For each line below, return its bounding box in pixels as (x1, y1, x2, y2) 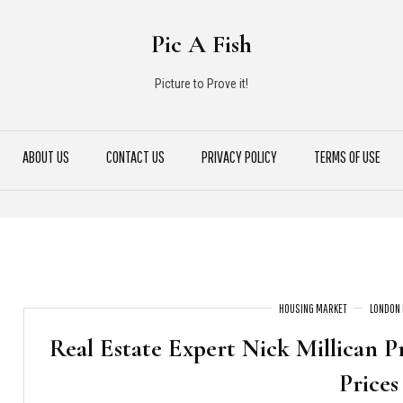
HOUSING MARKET (278, 301, 346, 316)
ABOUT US (22, 148, 69, 166)
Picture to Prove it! (155, 76, 248, 91)
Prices (339, 368, 399, 399)
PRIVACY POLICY (201, 148, 277, 166)
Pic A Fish (151, 29, 252, 59)
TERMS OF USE (314, 148, 381, 166)
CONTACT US (106, 148, 165, 166)
